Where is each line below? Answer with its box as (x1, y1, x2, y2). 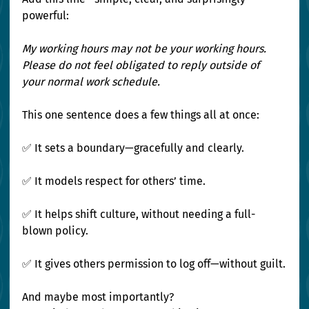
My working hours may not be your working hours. (22, 42, 270, 56)
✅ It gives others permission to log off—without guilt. (22, 257, 286, 271)
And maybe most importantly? (22, 290, 177, 304)
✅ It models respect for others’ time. (22, 175, 209, 188)
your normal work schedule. (22, 75, 161, 89)
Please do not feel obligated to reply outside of (22, 59, 263, 72)
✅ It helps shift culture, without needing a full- (22, 208, 256, 221)
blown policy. (22, 224, 92, 238)
